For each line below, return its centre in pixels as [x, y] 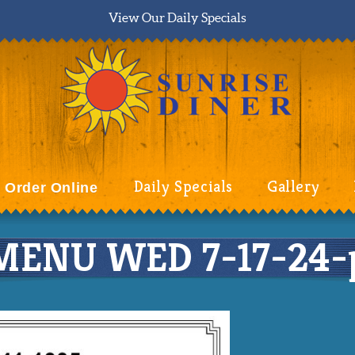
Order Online [52, 188]
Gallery [293, 186]
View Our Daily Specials [177, 17]
